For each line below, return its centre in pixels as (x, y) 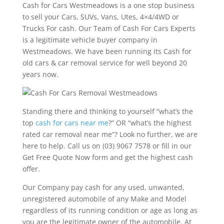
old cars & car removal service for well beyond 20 (104, 63)
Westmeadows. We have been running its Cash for (107, 51)
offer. (31, 169)
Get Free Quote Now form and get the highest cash (107, 157)
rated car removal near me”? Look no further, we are (110, 134)
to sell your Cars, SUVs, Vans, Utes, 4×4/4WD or (100, 17)
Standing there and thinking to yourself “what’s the (107, 111)
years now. (40, 74)
